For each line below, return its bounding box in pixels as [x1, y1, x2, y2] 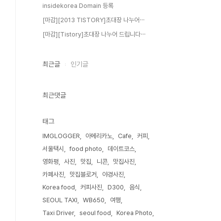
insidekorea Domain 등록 [42, 2, 113, 9]
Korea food [42, 184, 75, 191]
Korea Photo [116, 209, 152, 217]
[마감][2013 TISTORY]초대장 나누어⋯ [42, 16, 145, 24]
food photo [70, 145, 102, 152]
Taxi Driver [42, 209, 74, 217]
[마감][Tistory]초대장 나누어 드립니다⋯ [42, 31, 146, 38]
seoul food [79, 209, 111, 217]
